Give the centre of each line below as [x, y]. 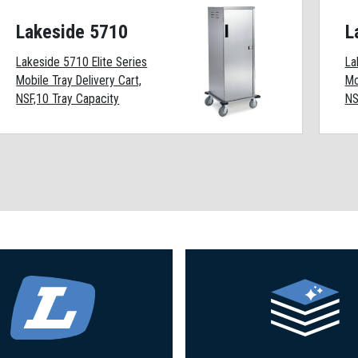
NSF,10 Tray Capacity [68, 98]
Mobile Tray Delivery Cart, [79, 80]
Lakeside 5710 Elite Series [82, 62]
